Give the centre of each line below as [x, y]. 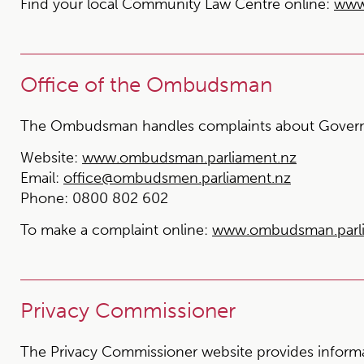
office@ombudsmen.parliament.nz [177, 178]
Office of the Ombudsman [146, 85]
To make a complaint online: [114, 230]
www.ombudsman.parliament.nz [189, 158]
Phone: [46, 198]
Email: [40, 178]
